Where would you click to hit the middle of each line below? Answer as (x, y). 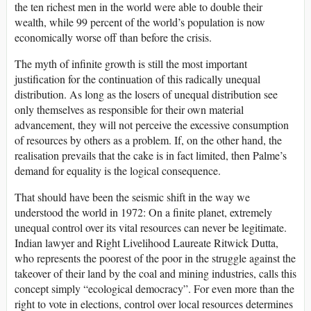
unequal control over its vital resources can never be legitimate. (151, 227)
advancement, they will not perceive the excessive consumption (152, 124)
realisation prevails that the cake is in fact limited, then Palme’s (151, 155)
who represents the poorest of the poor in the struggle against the (155, 258)
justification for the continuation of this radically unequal (137, 78)
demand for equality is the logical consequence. (118, 170)
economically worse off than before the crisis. (113, 37)
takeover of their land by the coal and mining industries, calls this (155, 273)
